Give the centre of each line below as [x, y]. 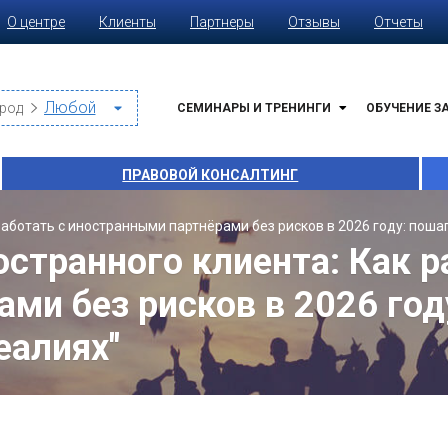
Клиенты [127, 22]
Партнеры [222, 22]
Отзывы [314, 22]
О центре [36, 22]
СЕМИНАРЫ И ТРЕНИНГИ [254, 108]
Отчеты [398, 22]
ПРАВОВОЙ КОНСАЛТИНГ [210, 175]
